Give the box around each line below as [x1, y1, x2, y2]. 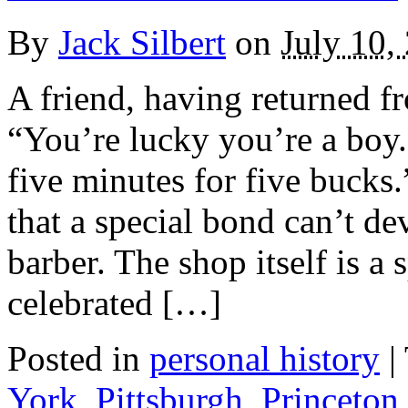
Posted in [7, 339, 140, 379]
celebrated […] [7, 283, 221, 323]
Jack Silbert [58, 23, 226, 63]
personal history [149, 339, 380, 379]
